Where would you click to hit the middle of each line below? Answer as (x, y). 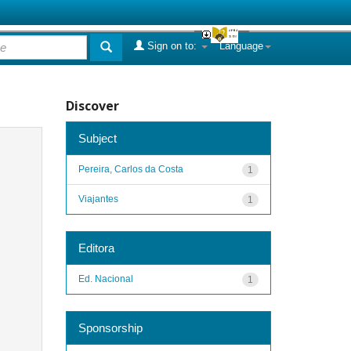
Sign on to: (172, 46)
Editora (96, 248)
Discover (92, 106)
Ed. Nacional (105, 279)
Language (241, 46)
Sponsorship (110, 327)
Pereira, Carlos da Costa (130, 169)
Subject (97, 138)
